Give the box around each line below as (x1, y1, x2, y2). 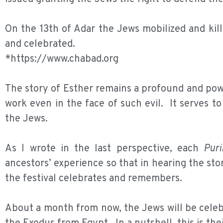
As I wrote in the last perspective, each (5, 142, 204, 156)
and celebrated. (5, 38, 75, 51)
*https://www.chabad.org (5, 53, 118, 66)
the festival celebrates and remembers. (5, 172, 182, 186)
